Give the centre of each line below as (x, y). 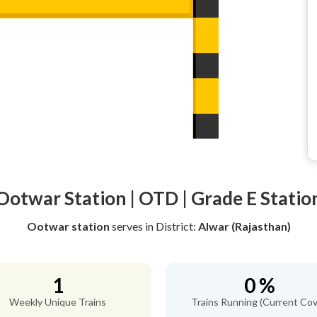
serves (127, 226)
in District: (171, 226)
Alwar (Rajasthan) (244, 226)
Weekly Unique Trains (58, 302)
